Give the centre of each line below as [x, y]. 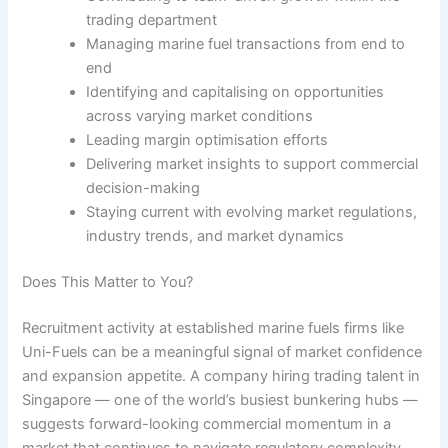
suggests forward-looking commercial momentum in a [207, 423]
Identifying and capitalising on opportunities [235, 92]
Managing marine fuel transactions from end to [246, 44]
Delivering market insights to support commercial [252, 164]
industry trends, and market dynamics [215, 236]
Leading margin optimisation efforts [207, 140]
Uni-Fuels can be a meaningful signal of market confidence [222, 351]
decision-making [143, 188]
